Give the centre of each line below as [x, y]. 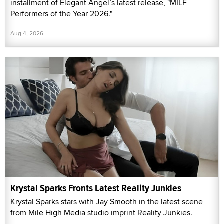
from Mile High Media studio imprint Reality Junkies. [101, 212]
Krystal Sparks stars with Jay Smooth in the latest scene [107, 201]
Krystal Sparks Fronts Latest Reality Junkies [96, 188]
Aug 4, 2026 [27, 33]
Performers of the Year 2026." [61, 14]
